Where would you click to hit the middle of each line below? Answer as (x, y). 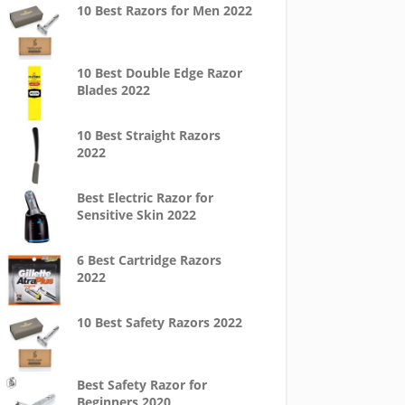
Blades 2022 (113, 90)
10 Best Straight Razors (148, 135)
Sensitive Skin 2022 (136, 215)
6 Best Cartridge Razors (149, 260)
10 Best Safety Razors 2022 (159, 322)
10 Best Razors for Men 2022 (164, 10)
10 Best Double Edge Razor (159, 73)
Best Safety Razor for (141, 385)
